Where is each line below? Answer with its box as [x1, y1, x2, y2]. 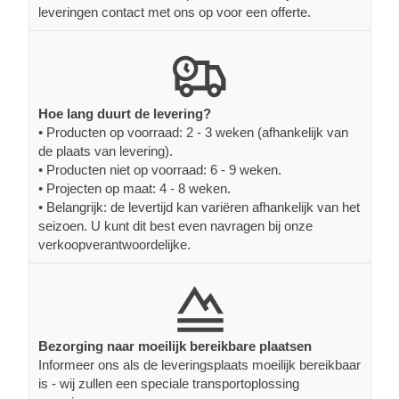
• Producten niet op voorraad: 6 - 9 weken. [38, 161, 281, 177]
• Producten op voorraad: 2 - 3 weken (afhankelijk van [38, 124, 348, 140]
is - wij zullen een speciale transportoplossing [38, 375, 299, 391]
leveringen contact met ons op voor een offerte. [38, 4, 311, 20]
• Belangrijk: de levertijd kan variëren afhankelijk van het [38, 199, 360, 215]
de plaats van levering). [38, 142, 173, 159]
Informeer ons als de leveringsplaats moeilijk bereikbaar [38, 356, 361, 372]
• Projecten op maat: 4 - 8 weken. [38, 180, 231, 196]
